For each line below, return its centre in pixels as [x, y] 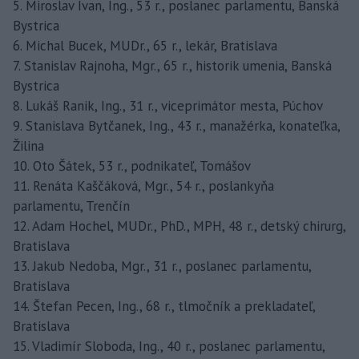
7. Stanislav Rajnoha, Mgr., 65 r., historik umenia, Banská [172, 65]
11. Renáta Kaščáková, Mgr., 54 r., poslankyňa [143, 186]
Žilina [28, 145]
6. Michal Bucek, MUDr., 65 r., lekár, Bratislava [145, 45]
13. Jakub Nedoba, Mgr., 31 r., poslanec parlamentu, [162, 266]
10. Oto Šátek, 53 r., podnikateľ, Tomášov [132, 165]
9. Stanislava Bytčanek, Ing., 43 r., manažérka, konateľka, [176, 125]
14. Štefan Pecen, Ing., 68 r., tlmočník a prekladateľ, [164, 306]
